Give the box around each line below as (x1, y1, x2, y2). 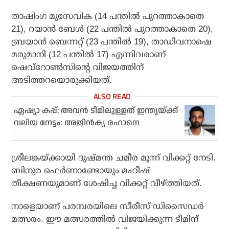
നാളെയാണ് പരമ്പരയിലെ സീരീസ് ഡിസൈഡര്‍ (11, 201, 204, 212)
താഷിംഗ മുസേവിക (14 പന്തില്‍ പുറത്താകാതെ (11, 11, 204, 21)
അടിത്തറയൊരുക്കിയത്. (11, 75, 112, 85)
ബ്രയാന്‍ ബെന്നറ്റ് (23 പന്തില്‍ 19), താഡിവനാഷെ (11, 37, 212, 47)
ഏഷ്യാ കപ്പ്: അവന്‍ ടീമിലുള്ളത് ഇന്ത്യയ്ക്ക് (14, 105, 178, 117)
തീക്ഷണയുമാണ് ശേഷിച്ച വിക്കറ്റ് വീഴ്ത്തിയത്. (11, 178, 202, 189)
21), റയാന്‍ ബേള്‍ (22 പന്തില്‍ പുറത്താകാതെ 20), (11, 24, 214, 34)
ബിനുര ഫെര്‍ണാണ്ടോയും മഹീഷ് (11, 166, 150, 176)
